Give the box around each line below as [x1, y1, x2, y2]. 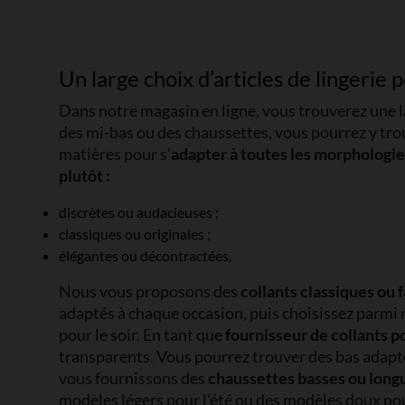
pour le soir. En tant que [59, 325, 225, 344]
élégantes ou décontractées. [59, 246, 231, 264]
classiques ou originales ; [59, 224, 211, 242]
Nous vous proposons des [59, 281, 240, 301]
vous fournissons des [59, 368, 208, 388]
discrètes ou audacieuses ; [59, 202, 219, 221]
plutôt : [59, 165, 110, 185]
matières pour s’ [59, 144, 171, 164]
